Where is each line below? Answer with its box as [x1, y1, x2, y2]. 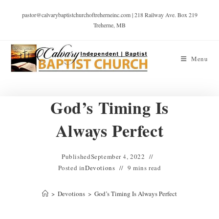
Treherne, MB [93, 21, 126, 29]
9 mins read [127, 163, 161, 172]
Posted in [58, 163, 86, 172]
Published [62, 152, 91, 161]
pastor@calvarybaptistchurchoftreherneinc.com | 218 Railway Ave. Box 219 [22, 11, 197, 19]
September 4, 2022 [90, 152, 145, 161]
